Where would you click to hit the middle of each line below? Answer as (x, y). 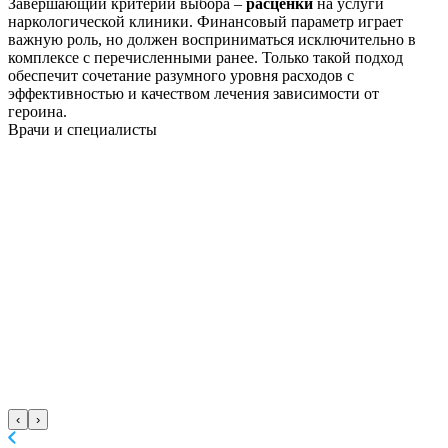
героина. (37, 111)
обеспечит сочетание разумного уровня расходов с (181, 75)
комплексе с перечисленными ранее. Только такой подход (205, 57)
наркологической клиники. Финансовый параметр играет (205, 21)
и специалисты (103, 129)
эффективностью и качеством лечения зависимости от (193, 93)
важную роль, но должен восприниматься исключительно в (212, 39)
